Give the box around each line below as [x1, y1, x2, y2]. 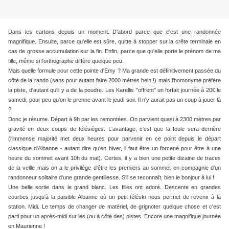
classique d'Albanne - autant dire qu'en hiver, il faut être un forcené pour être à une [8, 145, 221, 152]
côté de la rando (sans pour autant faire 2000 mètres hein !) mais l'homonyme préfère [8, 77, 221, 84]
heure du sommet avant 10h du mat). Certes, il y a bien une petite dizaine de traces [8, 155, 221, 162]
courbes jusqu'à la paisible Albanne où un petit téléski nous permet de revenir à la [8, 194, 221, 200]
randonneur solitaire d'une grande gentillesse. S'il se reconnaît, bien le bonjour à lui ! [8, 174, 214, 181]
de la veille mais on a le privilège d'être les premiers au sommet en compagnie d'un [8, 165, 221, 171]
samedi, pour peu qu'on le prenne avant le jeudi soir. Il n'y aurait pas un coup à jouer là [8, 97, 221, 103]
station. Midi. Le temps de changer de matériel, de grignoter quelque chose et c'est [8, 203, 221, 210]
